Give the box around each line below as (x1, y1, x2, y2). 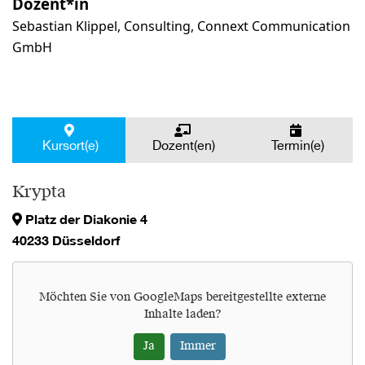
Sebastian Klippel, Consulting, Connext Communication (12, 17, 350, 35)
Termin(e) (267, 140, 324, 152)
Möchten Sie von (39, 292, 134, 304)
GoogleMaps (134, 292, 203, 304)
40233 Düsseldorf (12, 232, 120, 248)
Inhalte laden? (143, 309, 222, 321)
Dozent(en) (149, 140, 216, 152)
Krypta (12, 185, 66, 201)
